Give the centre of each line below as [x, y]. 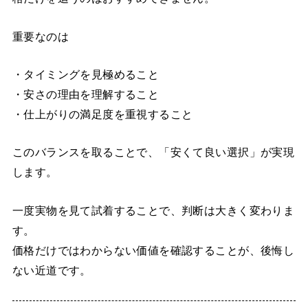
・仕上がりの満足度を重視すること [102, 114]
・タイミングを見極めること [86, 74]
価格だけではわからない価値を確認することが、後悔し [153, 250]
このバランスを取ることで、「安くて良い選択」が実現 [153, 152]
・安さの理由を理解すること [86, 94]
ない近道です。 [52, 270]
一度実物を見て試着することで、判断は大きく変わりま [153, 210]
